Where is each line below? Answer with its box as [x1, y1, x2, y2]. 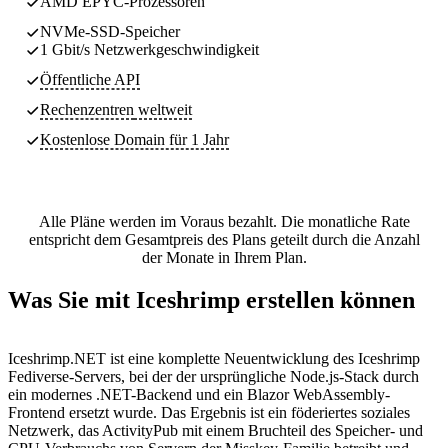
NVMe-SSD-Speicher [40, 22, 180, 40]
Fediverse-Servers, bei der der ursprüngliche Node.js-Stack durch [8, 367, 419, 385]
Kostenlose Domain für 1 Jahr [40, 130, 229, 148]
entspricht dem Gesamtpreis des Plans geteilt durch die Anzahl [28, 230, 420, 248]
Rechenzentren [40, 100, 134, 118]
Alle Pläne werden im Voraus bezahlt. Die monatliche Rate [38, 212, 410, 230]
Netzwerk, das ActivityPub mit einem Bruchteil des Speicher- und [8, 421, 423, 439]
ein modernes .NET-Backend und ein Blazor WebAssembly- [8, 385, 390, 403]
